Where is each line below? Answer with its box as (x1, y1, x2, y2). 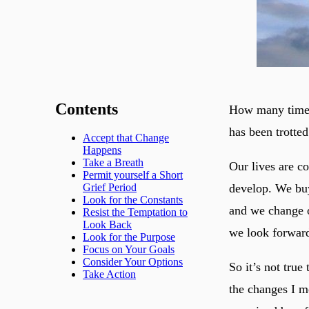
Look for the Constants (83, 194, 183, 206)
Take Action (83, 268, 136, 281)
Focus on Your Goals (83, 243, 175, 256)
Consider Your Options (83, 256, 183, 268)
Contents (55, 99, 118, 118)
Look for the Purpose (83, 231, 175, 243)
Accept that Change (83, 132, 169, 144)
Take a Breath (83, 157, 143, 169)
